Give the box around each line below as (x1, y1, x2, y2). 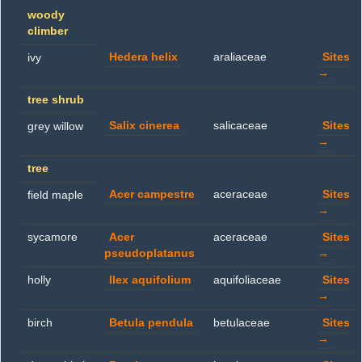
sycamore (27, 231, 78, 243)
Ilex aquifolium (109, 274, 191, 286)
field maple (27, 189, 83, 201)
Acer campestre (109, 188, 195, 200)
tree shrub (27, 94, 84, 106)
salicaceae (213, 120, 267, 132)
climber (27, 25, 68, 37)
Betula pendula (109, 317, 193, 329)
